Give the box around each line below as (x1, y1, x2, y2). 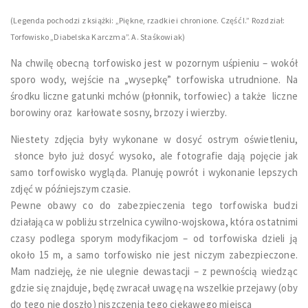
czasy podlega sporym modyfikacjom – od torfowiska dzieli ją (10, 232, 298, 245)
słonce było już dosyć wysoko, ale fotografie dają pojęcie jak (10, 149, 298, 163)
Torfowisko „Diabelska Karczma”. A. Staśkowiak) (10, 32, 186, 43)
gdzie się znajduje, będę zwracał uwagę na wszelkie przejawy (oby (10, 281, 298, 295)
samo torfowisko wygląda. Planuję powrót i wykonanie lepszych (10, 166, 298, 179)
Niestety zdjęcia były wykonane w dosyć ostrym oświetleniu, (10, 133, 298, 146)
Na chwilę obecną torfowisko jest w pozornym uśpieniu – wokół (10, 56, 298, 70)
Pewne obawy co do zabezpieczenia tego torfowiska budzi (10, 199, 298, 212)
